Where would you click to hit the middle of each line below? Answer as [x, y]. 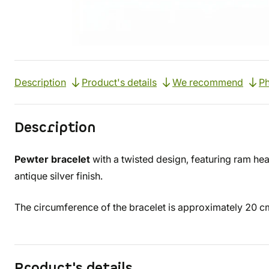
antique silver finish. [59, 176]
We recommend [208, 82]
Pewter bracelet [52, 159]
